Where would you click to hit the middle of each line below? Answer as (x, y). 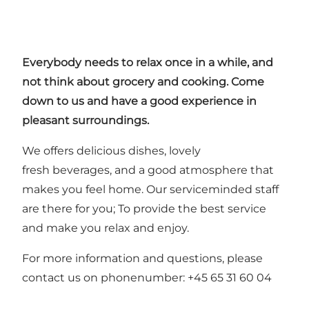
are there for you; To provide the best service (144, 209)
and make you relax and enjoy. (107, 228)
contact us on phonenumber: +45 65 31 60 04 (147, 278)
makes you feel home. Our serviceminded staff (150, 190)
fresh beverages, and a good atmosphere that (148, 170)
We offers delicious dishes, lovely (111, 151)
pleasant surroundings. (86, 121)
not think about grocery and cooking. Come (143, 82)
